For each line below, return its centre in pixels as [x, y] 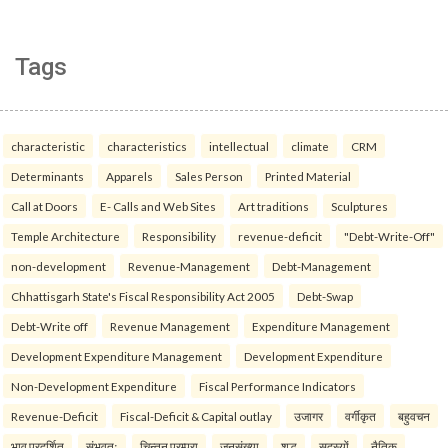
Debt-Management [321, 266]
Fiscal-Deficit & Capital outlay [196, 416]
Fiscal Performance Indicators [277, 386]
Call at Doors [44, 206]
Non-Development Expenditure [94, 386]
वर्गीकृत [360, 416]
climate [310, 146]
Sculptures [359, 206]
